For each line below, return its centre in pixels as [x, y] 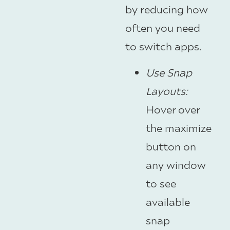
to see [161, 183]
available [168, 201]
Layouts [166, 90]
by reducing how [167, 9]
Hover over [173, 109]
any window [176, 164]
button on [171, 146]
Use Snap [169, 72]
